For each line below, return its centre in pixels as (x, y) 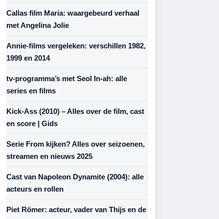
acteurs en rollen (35, 189)
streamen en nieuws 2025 (49, 156)
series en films (31, 91)
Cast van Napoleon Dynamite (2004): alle (75, 177)
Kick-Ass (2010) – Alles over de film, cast (75, 111)
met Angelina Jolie (38, 25)
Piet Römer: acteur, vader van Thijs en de (76, 209)
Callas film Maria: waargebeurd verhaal (73, 13)
